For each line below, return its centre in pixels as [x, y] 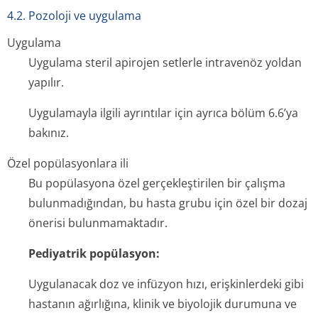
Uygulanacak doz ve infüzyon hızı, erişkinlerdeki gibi [166, 284]
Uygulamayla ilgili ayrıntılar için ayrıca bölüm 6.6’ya [163, 113]
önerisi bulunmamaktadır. [98, 223]
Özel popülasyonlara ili [68, 163]
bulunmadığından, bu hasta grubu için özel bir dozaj [168, 203]
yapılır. [46, 82]
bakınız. [49, 133]
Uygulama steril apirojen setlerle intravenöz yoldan [165, 62]
